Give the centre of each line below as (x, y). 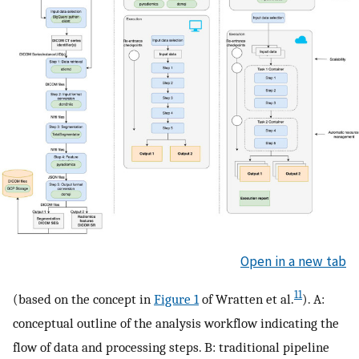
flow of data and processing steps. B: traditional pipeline (171, 347)
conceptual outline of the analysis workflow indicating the (176, 323)
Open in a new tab (293, 261)
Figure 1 (176, 299)
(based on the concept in (83, 299)
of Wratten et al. (246, 299)
